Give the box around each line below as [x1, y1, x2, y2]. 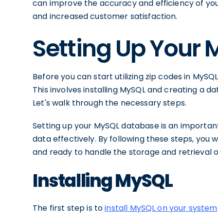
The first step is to [33, 202, 105, 214]
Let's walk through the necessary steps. [33, 97, 187, 109]
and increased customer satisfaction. [33, 11, 178, 22]
